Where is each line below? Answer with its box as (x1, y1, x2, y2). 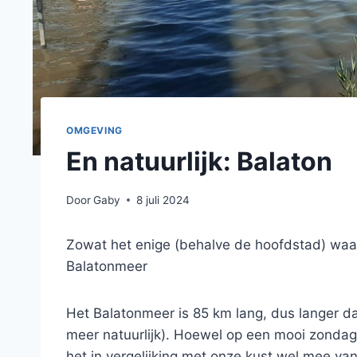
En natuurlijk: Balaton (66, 145, 332, 177)
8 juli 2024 (136, 193, 190, 206)
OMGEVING (66, 124, 123, 137)
